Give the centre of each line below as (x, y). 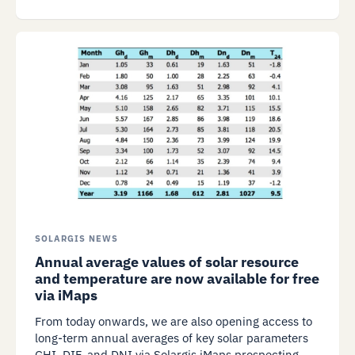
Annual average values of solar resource (167, 261)
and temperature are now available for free (177, 278)
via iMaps (66, 295)
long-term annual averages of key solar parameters (172, 338)
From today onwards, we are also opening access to (174, 321)
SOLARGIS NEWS (76, 238)
